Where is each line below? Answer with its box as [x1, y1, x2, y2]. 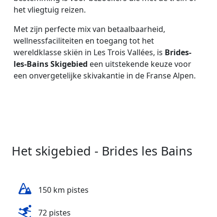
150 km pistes [38, 184, 89, 195]
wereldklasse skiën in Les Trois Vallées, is [14, 46, 165, 58]
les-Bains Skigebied [14, 58, 88, 69]
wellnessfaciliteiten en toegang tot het [14, 35, 154, 46]
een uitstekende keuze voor [88, 58, 191, 69]
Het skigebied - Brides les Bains [12, 142, 192, 159]
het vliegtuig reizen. [14, 4, 86, 15]
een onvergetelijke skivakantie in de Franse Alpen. [14, 70, 196, 81]
